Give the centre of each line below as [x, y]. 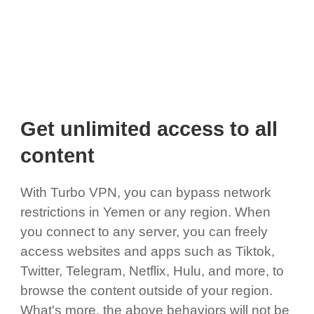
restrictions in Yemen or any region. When [145, 212]
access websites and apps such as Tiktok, [147, 251]
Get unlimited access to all [149, 129]
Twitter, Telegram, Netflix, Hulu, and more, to [152, 271]
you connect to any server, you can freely [144, 231]
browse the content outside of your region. [146, 290]
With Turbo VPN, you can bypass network [145, 192]
